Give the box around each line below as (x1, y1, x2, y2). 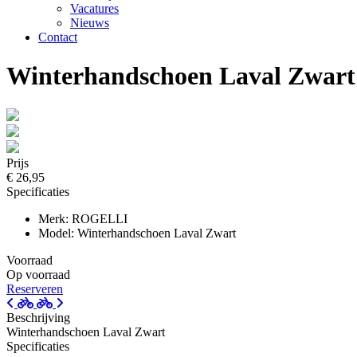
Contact (38, 30, 77, 44)
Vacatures (70, 2, 119, 15)
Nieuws (70, 16, 109, 29)
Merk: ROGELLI (38, 211, 127, 226)
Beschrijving (6, 310, 70, 324)
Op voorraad (6, 267, 70, 281)
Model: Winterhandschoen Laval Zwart (38, 226, 236, 240)
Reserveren (6, 281, 63, 296)
